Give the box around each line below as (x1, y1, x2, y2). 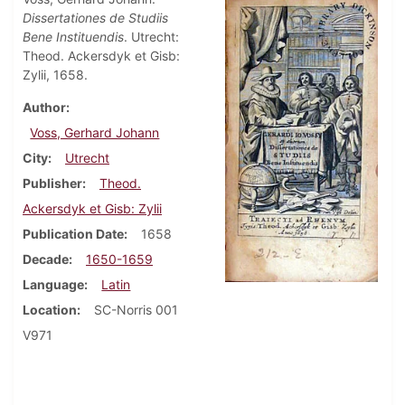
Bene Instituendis (23, 28, 124, 44)
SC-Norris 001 (94, 301, 178, 317)
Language (23, 276, 84, 292)
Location (23, 301, 77, 317)
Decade (23, 250, 69, 267)
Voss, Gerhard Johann (30, 124, 160, 140)
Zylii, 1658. (23, 66, 88, 82)
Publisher (23, 174, 82, 191)
